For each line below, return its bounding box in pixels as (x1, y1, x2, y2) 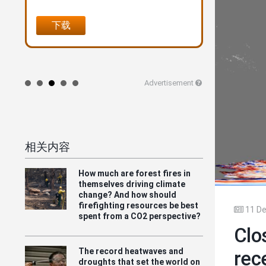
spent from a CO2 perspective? (78, 211, 201, 221)
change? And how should (78, 189, 176, 199)
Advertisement (144, 78, 194, 88)
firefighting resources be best (78, 200, 198, 210)
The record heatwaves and (78, 246, 183, 256)
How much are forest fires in (78, 168, 191, 178)
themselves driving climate (78, 179, 185, 189)
